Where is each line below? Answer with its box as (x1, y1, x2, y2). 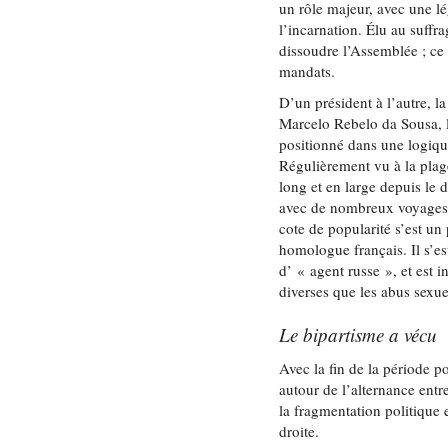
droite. (279, 421, 320, 441)
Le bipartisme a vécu (279, 322, 438, 347)
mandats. (279, 61, 336, 81)
